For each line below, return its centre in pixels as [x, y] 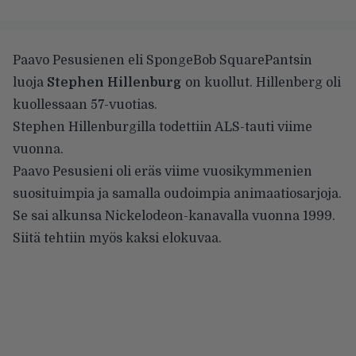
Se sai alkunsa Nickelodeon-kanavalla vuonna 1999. [174, 216]
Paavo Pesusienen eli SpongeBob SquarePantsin [163, 60]
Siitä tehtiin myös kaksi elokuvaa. [117, 238]
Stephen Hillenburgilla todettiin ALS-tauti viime [163, 127]
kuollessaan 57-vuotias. [85, 104]
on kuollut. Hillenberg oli [261, 82]
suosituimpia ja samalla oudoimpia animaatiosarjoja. [177, 193]
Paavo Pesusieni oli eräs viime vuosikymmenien [163, 171]
